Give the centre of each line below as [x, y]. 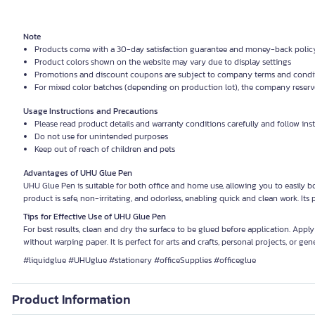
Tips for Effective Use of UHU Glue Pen [95, 216]
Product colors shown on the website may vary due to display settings [163, 62]
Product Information [71, 299]
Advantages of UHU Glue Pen [78, 173]
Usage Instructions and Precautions [91, 111]
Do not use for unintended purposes [101, 136]
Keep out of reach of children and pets [105, 149]
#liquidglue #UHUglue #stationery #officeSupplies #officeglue [140, 260]
